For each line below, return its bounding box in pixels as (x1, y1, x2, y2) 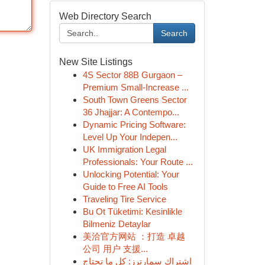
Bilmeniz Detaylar (82, 219, 151, 229)
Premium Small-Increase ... (82, 82, 189, 92)
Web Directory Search (59, 11, 151, 21)
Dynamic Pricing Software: (82, 119, 186, 130)
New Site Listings (59, 57, 132, 67)
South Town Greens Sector (82, 95, 187, 105)
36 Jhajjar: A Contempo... (82, 107, 179, 117)
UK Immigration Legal (82, 144, 166, 154)
